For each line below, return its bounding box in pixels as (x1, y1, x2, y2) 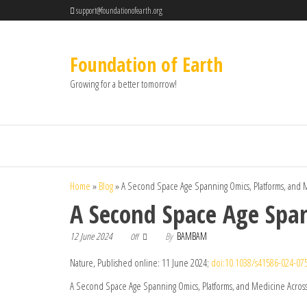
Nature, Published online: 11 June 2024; (70, 256, 211, 269)
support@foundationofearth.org (75, 5, 162, 16)
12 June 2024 (70, 230, 112, 243)
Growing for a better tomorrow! (70, 77, 177, 90)
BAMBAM (177, 230, 207, 243)
